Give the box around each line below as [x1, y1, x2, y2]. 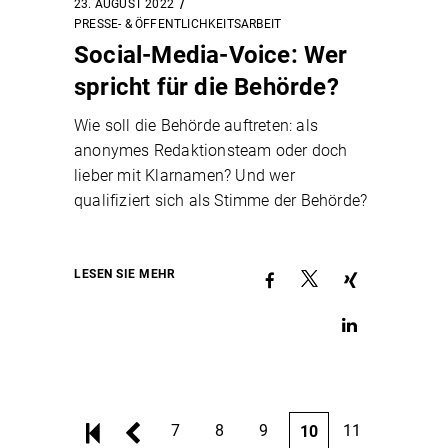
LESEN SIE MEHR [74, 267, 175, 282]
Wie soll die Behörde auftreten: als [74, 115, 318, 135]
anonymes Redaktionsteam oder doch [74, 140, 348, 160]
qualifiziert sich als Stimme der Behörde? [74, 190, 368, 210]
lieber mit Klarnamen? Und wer [74, 165, 295, 185]
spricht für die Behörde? [74, 72, 339, 101]
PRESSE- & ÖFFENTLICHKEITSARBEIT [74, 16, 282, 31]
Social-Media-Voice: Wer [74, 40, 348, 69]
